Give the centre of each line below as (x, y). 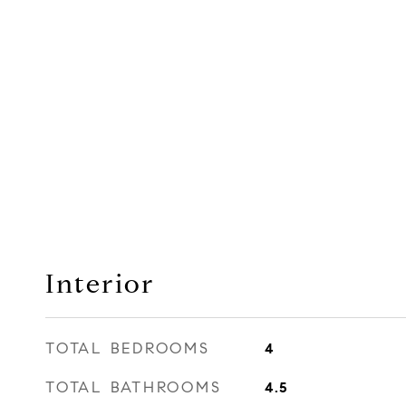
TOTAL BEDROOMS (128, 348)
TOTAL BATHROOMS (134, 387)
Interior (100, 284)
